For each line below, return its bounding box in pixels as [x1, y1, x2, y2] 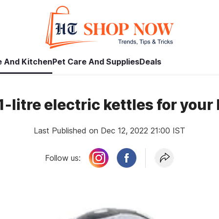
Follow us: [45, 153, 81, 163]
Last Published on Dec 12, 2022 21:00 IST [34, 126, 185, 135]
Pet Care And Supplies [52, 57, 139, 66]
